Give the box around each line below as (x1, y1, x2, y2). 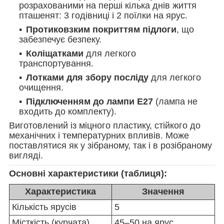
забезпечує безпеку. (19, 34, 101, 44)
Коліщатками (26, 48, 83, 58)
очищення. (19, 82, 63, 92)
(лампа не (153, 96, 197, 106)
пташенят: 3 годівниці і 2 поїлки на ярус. (19, 10, 187, 20)
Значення (142, 186, 184, 197)
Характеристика (25, 186, 96, 197)
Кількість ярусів (12, 202, 76, 212)
